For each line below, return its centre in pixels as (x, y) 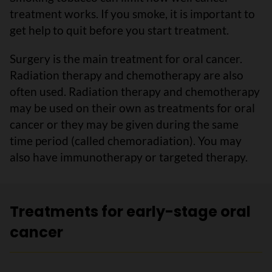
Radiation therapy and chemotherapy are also (127, 75)
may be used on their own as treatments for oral (132, 108)
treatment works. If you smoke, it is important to (132, 14)
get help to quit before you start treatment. (119, 30)
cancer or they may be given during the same (124, 124)
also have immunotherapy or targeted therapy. (129, 157)
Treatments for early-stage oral (130, 212)
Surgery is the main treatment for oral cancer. (126, 59)
